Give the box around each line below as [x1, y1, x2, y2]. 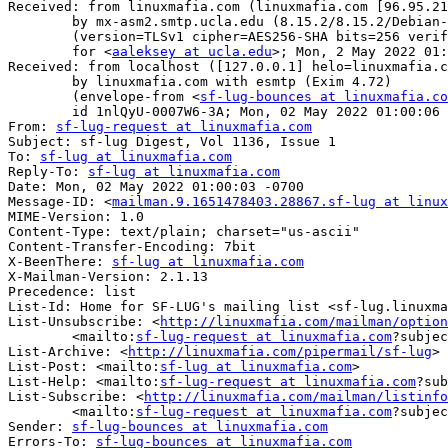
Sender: [8, 419, 72, 435]
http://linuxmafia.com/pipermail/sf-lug [128, 344, 432, 360]
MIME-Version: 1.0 [8, 209, 144, 225]
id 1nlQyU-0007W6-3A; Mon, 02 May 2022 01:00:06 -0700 [8, 104, 72, 120]
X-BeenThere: [8, 254, 112, 270]
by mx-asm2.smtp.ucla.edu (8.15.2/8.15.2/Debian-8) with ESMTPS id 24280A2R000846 [8, 14, 72, 30]
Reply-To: [8, 164, 88, 180]
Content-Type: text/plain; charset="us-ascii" [8, 224, 360, 240]
